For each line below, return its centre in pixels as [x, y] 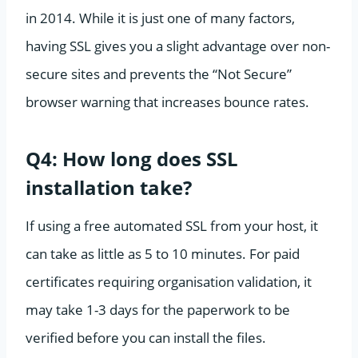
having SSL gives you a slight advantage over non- [178, 46]
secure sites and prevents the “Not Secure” [159, 74]
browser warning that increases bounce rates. [167, 101]
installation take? [109, 187]
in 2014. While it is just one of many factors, [160, 18]
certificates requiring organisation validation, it [169, 281]
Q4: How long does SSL [132, 158]
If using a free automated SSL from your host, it [172, 225]
